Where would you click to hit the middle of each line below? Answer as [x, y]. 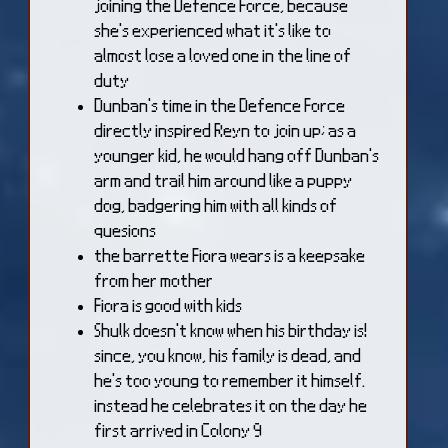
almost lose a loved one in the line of [223, 54]
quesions [126, 229]
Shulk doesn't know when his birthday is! [231, 329]
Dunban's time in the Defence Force [220, 104]
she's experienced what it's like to [213, 29]
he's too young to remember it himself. [230, 379]
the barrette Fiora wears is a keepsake [230, 254]
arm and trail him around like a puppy [224, 179]
